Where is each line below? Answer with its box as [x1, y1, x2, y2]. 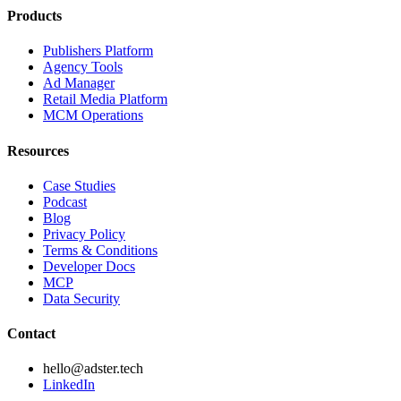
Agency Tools [43, 59, 123, 75]
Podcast [43, 193, 87, 209]
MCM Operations [43, 107, 143, 124]
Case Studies [43, 177, 115, 193]
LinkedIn [43, 377, 95, 393]
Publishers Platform [43, 43, 153, 59]
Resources [7, 142, 69, 158]
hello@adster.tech [43, 361, 143, 377]
